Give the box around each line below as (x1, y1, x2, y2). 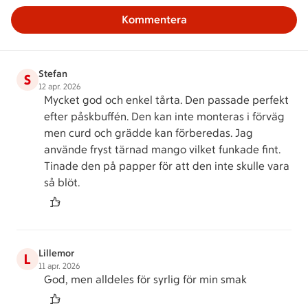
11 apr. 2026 (38, 261, 80, 271)
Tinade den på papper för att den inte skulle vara (44, 159, 289, 173)
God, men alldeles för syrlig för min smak (44, 273, 247, 286)
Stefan (38, 68, 67, 80)
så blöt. (44, 176, 80, 189)
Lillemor (38, 247, 74, 259)
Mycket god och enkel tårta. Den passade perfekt (44, 93, 289, 107)
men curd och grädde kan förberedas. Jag (44, 126, 253, 140)
